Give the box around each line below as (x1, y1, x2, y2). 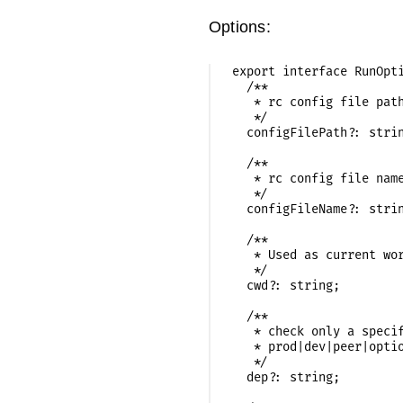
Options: (209, 17, 271, 36)
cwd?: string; (232, 277, 340, 293)
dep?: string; (232, 369, 340, 385)
